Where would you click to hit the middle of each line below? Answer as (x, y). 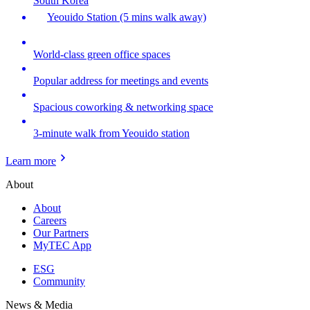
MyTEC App (62, 245)
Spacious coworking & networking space (123, 107)
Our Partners (61, 232)
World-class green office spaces (102, 54)
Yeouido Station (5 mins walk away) (127, 17)
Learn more (31, 161)
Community (59, 281)
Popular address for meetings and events (121, 80)
